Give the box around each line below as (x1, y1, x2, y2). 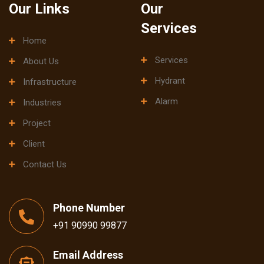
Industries (23, 97, 61, 108)
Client (23, 138, 45, 149)
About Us (23, 56, 59, 67)
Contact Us (23, 159, 67, 170)
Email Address (53, 248, 123, 261)
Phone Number (53, 201, 125, 214)
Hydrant (155, 75, 185, 86)
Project (23, 118, 51, 128)
